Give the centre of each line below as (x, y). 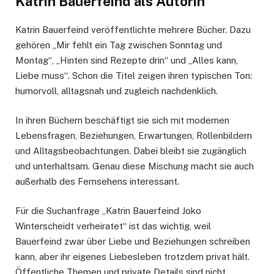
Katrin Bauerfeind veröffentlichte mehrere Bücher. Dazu (133, 29)
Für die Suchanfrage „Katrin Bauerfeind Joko (108, 211)
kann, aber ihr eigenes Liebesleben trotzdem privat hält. (132, 257)
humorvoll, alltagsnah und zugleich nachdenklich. (117, 91)
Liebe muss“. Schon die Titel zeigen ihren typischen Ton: (134, 75)
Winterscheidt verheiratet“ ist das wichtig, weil (113, 226)
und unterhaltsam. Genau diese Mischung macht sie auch (135, 166)
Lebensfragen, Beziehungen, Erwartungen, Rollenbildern (134, 136)
